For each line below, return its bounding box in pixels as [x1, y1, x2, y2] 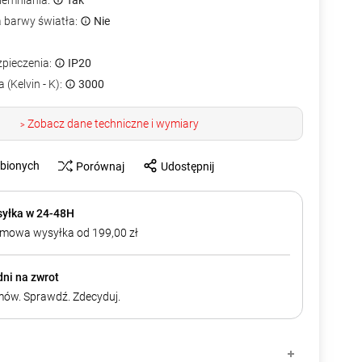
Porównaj [76, 159, 124, 173]
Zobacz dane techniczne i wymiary [25, 117, 199, 131]
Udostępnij [161, 159, 214, 173]
